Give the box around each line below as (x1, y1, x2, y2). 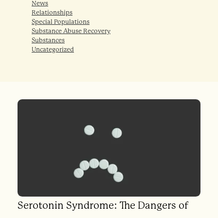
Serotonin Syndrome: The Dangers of (17, 199, 188, 211)
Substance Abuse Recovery (32, 27, 110, 35)
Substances (32, 36, 65, 44)
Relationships (32, 8, 73, 16)
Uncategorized (32, 45, 74, 53)
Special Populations (32, 18, 90, 25)
